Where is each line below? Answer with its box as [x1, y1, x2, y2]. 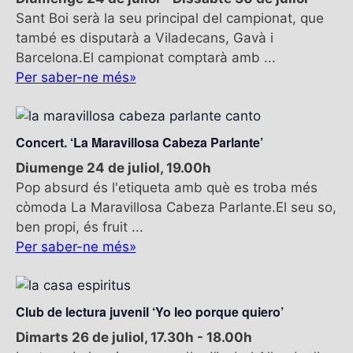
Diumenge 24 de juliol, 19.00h [15, 159, 211, 176]
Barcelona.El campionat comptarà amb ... [15, 49, 276, 65]
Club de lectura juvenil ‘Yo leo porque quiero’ [15, 302, 284, 321]
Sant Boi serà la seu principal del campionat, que [15, 9, 324, 26]
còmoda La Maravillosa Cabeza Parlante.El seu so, [15, 199, 336, 215]
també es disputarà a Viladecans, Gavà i [15, 29, 273, 46]
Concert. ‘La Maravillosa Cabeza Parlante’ [15, 132, 263, 151]
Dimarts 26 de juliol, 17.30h [15, 329, 194, 345]
